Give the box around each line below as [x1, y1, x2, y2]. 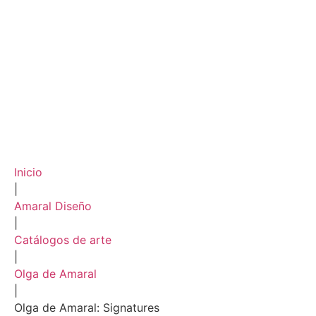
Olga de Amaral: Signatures [14, 300, 159, 315]
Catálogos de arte [14, 233, 111, 247]
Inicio [14, 165, 42, 179]
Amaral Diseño [14, 199, 92, 213]
